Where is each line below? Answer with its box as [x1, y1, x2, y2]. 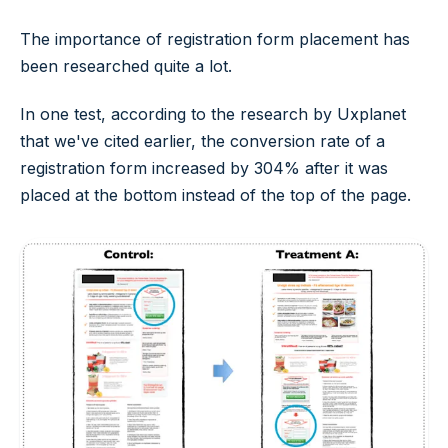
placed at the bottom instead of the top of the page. [20, 185, 411, 206]
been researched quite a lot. [20, 56, 232, 77]
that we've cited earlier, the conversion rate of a [20, 131, 385, 152]
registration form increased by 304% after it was [20, 158, 388, 179]
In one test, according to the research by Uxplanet [20, 104, 406, 125]
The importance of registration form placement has [20, 29, 410, 50]
